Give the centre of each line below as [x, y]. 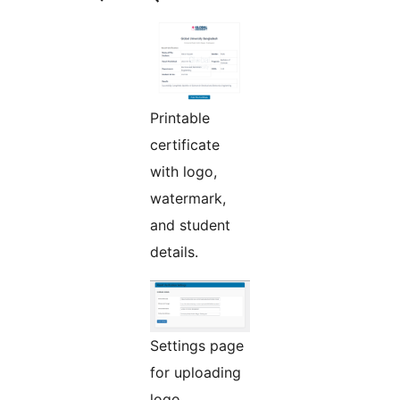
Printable [180, 118]
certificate [185, 145]
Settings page [197, 346]
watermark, [188, 199]
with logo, [183, 172]
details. [174, 252]
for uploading [196, 373]
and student [190, 225]
